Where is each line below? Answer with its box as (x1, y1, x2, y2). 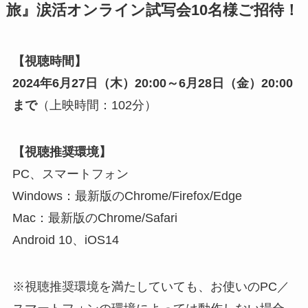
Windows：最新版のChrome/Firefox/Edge (12, 188, 242, 203)
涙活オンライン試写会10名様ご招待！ (36, 2, 299, 19)
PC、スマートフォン (12, 166, 129, 181)
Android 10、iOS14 (12, 232, 119, 247)
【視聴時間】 (12, 54, 87, 69)
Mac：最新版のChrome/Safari (12, 210, 177, 225)
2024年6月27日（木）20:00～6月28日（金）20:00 (12, 76, 293, 91)
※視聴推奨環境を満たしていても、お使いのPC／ (12, 279, 289, 294)
